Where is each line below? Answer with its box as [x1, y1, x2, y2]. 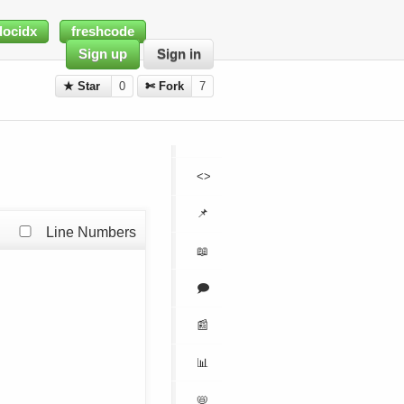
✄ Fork [145, 79, 185, 94]
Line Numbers [46, 223, 137, 240]
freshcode [70, 24, 134, 40]
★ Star [63, 79, 105, 94]
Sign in [156, 47, 201, 62]
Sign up [78, 47, 128, 62]
